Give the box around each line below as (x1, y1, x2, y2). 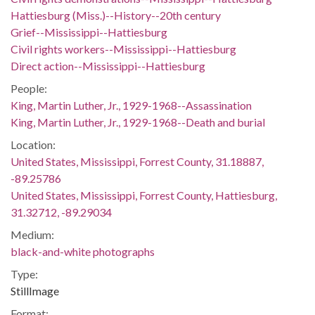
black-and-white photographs (11, 245, 155, 258)
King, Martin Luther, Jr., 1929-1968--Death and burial (11, 115, 265, 129)
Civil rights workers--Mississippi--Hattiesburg (11, 42, 236, 56)
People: (11, 82, 47, 95)
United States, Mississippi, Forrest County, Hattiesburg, (11, 188, 277, 202)
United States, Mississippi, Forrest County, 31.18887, (11, 155, 264, 168)
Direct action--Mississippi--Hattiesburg (11, 59, 205, 72)
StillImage (11, 284, 59, 297)
